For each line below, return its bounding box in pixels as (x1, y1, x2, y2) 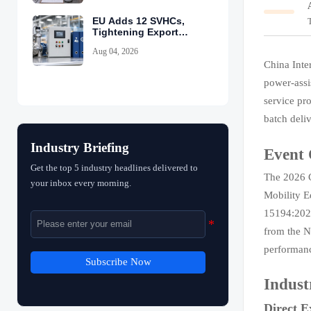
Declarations (92, 37, 152, 49)
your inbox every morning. (30, 177, 131, 188)
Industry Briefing (30, 140, 129, 155)
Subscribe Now (85, 256, 151, 268)
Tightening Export (92, 26, 178, 37)
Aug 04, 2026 (92, 46, 138, 56)
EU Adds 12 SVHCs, (92, 15, 185, 26)
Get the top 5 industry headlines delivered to (30, 162, 198, 173)
